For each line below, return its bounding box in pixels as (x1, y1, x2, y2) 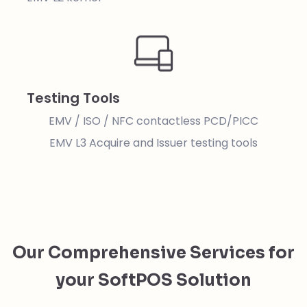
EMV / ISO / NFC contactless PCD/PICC (49, 113, 258, 129)
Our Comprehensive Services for (12, 243, 295, 263)
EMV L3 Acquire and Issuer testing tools (49, 135, 258, 151)
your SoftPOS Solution (56, 270, 251, 291)
